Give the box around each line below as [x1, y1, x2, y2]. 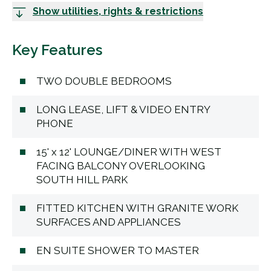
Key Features [12, 41, 102, 59]
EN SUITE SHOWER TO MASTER [36, 244, 199, 256]
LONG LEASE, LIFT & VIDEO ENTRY [36, 103, 210, 116]
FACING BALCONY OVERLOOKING [36, 159, 205, 172]
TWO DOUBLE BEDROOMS [36, 74, 172, 87]
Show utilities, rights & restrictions [33, 5, 203, 17]
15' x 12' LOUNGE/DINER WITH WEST [36, 145, 221, 158]
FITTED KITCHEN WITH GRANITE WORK [36, 201, 238, 214]
